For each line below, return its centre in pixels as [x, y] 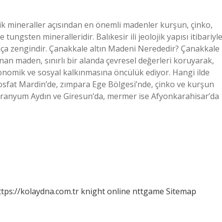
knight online [106, 191]
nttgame [148, 191]
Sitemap [181, 191]
